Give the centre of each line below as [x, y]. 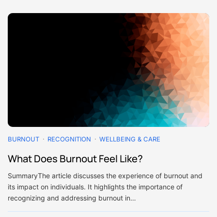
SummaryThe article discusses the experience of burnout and [105, 175]
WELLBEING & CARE [130, 139]
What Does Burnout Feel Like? [75, 158]
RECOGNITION [69, 139]
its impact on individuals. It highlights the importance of [95, 186]
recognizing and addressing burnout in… [72, 198]
